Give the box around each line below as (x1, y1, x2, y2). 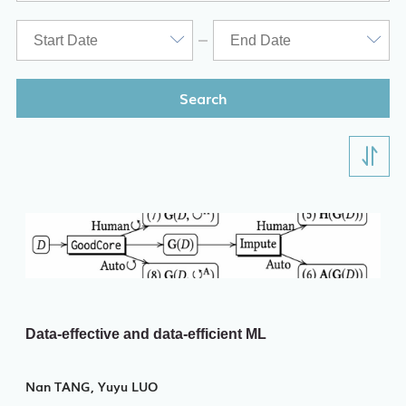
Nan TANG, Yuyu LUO (24, 377, 158, 396)
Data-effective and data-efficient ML (24, 326, 266, 343)
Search (179, 87, 227, 110)
